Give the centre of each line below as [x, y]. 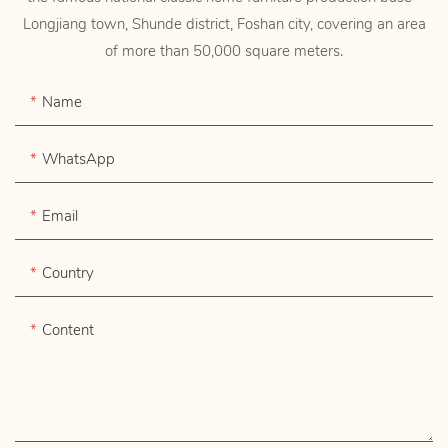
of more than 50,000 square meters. [224, 51]
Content [68, 330]
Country [68, 273]
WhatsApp [78, 159]
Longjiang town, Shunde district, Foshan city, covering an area [224, 24]
